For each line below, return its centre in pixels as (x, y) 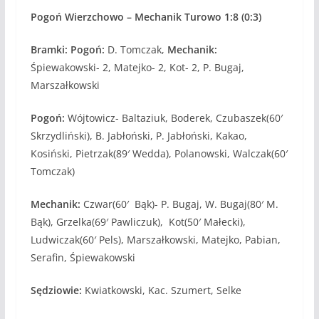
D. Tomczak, (136, 49)
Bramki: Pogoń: (67, 49)
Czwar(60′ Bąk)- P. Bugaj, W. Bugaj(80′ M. (181, 204)
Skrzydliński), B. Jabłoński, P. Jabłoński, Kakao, (138, 135)
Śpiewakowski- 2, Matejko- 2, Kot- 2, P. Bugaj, (137, 67)
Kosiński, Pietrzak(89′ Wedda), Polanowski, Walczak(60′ (159, 153)
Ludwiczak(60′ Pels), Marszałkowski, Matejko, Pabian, (155, 239)
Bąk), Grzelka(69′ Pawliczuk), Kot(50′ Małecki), (138, 221)
